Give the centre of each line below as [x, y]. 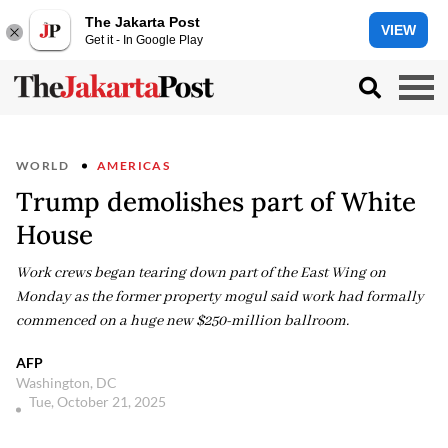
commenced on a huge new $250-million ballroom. [182, 321]
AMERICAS [134, 165]
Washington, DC [66, 382]
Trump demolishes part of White [216, 201]
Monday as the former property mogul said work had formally [220, 297]
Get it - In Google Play [144, 39]
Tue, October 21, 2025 [99, 401]
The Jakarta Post [142, 21]
